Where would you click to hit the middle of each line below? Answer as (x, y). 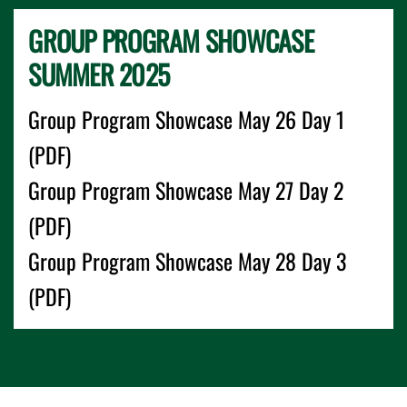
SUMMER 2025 (99, 74)
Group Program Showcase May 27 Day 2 (186, 190)
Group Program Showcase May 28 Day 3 (188, 261)
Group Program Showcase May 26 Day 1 (187, 119)
